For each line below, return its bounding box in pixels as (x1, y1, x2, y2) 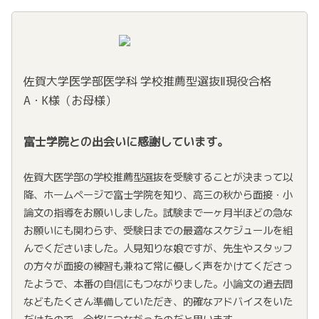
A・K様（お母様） (23, 91, 117, 109)
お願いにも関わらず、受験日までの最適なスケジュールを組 (23, 222, 293, 238)
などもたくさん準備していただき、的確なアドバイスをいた (23, 293, 293, 309)
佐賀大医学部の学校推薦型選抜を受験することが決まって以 (23, 169, 293, 184)
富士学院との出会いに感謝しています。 (23, 132, 229, 150)
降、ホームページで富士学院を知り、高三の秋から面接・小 (23, 187, 293, 202)
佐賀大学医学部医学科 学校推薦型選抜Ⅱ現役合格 (23, 72, 271, 90)
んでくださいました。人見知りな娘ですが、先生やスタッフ (23, 240, 293, 256)
